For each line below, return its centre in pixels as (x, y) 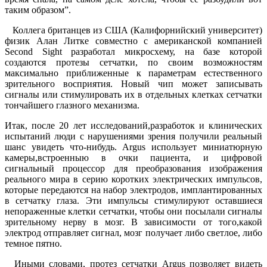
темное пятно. (33, 243)
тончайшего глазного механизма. (73, 105)
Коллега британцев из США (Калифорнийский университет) (133, 30)
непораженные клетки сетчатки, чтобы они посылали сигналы (133, 211)
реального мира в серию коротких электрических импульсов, (133, 179)
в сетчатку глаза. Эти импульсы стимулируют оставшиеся (133, 200)
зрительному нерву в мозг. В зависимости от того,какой (133, 222)
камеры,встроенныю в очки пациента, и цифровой (133, 157)
